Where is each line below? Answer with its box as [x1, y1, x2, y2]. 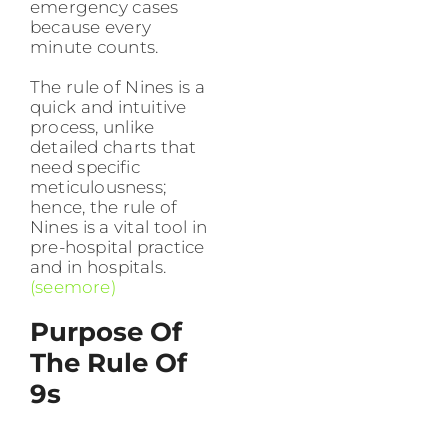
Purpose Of [30, 316, 182, 349]
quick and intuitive [30, 97, 187, 118]
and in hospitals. [30, 257, 166, 278]
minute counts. [30, 37, 159, 58]
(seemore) [30, 277, 116, 298]
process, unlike [30, 117, 155, 138]
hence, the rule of [30, 197, 178, 218]
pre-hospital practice [30, 237, 205, 258]
